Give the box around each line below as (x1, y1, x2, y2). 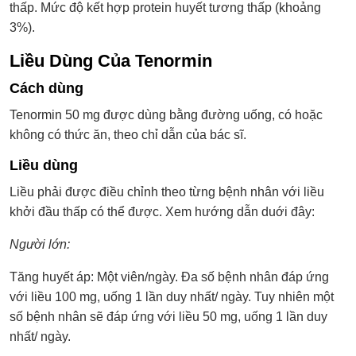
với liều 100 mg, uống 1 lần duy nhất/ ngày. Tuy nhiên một (10, 289, 334, 304)
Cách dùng (10, 79, 83, 96)
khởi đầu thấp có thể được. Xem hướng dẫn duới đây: (10, 204, 315, 219)
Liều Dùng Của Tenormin (10, 50, 212, 71)
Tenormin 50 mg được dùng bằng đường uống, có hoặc (10, 107, 323, 122)
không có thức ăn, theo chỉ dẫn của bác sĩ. (10, 127, 246, 141)
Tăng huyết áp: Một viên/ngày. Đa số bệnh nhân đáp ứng (10, 269, 329, 284)
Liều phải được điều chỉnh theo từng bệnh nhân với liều (10, 184, 324, 199)
